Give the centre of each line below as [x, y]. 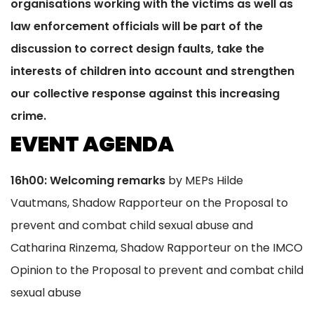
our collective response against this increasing [145, 94]
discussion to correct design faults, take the [137, 49]
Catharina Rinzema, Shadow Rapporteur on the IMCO [157, 248]
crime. [28, 116]
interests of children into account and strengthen [152, 71]
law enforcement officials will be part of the [137, 27]
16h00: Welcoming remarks [88, 181]
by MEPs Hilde [204, 181]
